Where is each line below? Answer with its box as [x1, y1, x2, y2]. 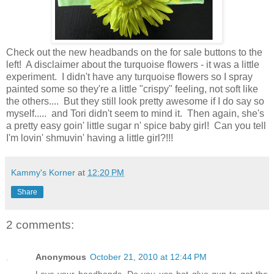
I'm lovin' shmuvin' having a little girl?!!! [6, 133, 173, 144]
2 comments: [6, 218, 74, 232]
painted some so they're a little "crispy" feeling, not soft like [6, 84, 258, 95]
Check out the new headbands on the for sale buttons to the [6, 47, 262, 58]
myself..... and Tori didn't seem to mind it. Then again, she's [6, 108, 264, 119]
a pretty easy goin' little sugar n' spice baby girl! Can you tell [6, 120, 266, 131]
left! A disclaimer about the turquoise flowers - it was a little [6, 59, 259, 70]
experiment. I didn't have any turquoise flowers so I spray [6, 72, 253, 83]
